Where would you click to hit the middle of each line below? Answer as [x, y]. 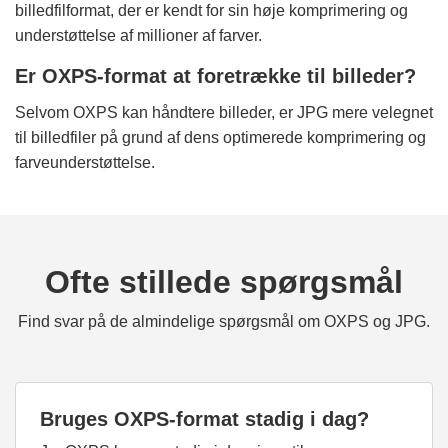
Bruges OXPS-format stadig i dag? [204, 419]
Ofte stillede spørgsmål [224, 282]
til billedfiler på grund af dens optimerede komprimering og [220, 138]
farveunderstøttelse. [85, 163]
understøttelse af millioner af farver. [138, 36]
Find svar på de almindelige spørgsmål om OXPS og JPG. [224, 322]
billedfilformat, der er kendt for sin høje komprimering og [211, 11]
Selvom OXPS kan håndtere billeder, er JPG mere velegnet [224, 113]
